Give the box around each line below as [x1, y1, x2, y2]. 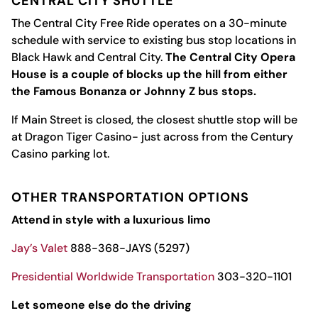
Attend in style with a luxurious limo [11, 212, 211, 227]
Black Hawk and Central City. [11, 49, 165, 65]
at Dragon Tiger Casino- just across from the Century [11, 128, 293, 144]
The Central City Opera [165, 49, 295, 65]
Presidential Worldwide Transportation [11, 268, 214, 284]
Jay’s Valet [11, 240, 67, 256]
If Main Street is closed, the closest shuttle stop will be [11, 111, 297, 127]
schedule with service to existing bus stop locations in [11, 32, 296, 48]
